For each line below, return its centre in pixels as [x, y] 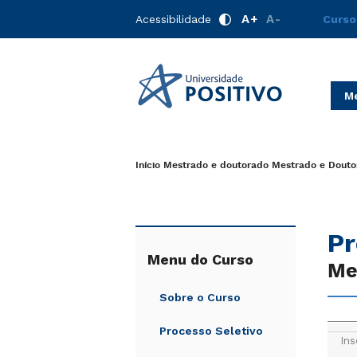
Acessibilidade [173, 19]
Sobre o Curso [200, 297]
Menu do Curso [200, 259]
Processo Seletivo [211, 331]
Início [148, 165]
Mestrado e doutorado [216, 165]
